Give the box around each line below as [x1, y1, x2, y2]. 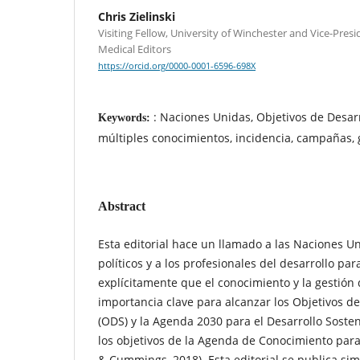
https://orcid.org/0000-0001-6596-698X [98, 60, 256, 72]
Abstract [98, 199, 145, 214]
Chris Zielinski [98, 8, 175, 24]
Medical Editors [98, 41, 171, 56]
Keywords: [98, 112, 153, 125]
